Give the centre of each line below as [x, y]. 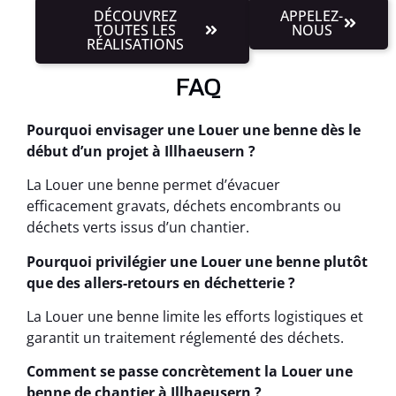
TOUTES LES [136, 30]
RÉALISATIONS [136, 44]
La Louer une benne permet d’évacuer [153, 185]
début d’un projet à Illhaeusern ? [141, 151]
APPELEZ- [312, 15]
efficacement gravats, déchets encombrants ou [184, 206]
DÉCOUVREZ [136, 15]
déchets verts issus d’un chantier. [138, 228]
